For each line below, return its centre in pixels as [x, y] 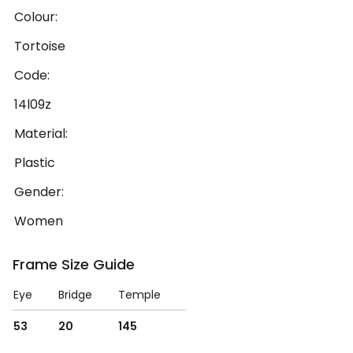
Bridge [75, 295]
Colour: [36, 17]
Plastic [35, 163]
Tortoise [40, 46]
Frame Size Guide [74, 265]
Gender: [39, 192]
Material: [41, 134]
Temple [139, 295]
